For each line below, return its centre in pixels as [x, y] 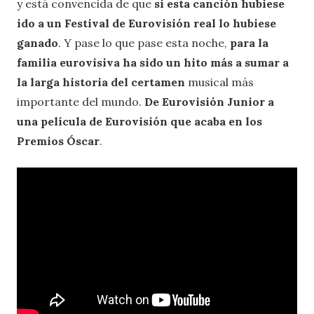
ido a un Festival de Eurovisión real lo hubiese [146, 23]
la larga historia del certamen [101, 82]
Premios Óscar [58, 141]
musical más [219, 82]
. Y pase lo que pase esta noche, [143, 43]
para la [248, 43]
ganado [37, 43]
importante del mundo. [81, 102]
